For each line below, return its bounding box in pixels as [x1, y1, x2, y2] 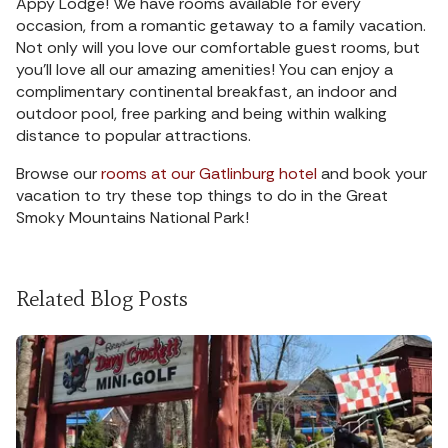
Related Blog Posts [16, 284, 188, 312]
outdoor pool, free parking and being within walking [16, 102, 387, 124]
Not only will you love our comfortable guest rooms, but [16, 36, 420, 58]
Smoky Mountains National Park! [16, 206, 249, 228]
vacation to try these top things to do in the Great [16, 184, 388, 206]
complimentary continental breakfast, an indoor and [16, 80, 397, 102]
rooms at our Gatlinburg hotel [101, 162, 317, 184]
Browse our [16, 162, 101, 184]
